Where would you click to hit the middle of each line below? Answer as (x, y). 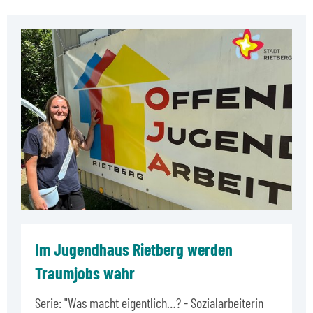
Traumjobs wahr (85, 272)
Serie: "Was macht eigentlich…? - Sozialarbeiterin (149, 302)
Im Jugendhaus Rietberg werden (134, 249)
